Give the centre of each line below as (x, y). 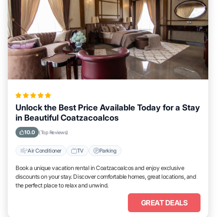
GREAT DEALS (164, 203)
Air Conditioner (45, 150)
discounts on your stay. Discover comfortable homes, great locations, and (106, 177)
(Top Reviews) (54, 132)
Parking (108, 150)
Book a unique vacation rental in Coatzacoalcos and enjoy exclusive (100, 168)
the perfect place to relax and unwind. (62, 185)
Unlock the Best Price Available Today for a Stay (108, 108)
